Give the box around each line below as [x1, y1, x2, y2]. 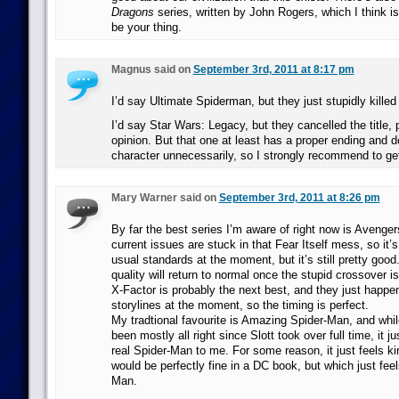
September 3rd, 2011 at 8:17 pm [192, 63, 354, 76]
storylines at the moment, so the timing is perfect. [110, 298, 369, 312]
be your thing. [110, 20, 182, 34]
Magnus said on [110, 63, 193, 76]
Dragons [110, 5, 154, 19]
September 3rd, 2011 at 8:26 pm [218, 191, 380, 204]
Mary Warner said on [110, 191, 219, 204]
